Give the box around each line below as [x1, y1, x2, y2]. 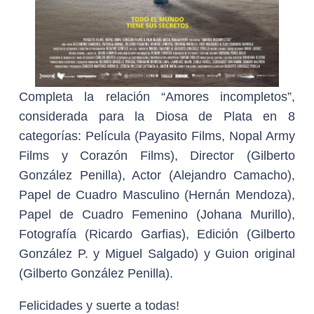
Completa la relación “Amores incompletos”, [19, 90, 295, 104]
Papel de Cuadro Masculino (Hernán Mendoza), [19, 188, 295, 202]
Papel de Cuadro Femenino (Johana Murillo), [19, 207, 295, 221]
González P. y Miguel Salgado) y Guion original [19, 247, 295, 261]
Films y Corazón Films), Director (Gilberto [19, 149, 295, 163]
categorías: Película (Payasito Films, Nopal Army [19, 129, 295, 143]
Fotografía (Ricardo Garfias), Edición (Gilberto [19, 227, 295, 241]
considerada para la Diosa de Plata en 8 [19, 109, 295, 123]
